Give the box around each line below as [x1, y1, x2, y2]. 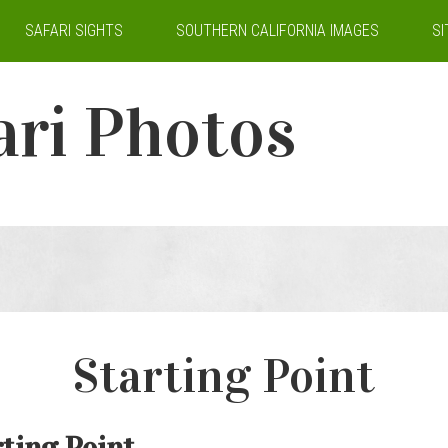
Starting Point [73, 347, 375, 405]
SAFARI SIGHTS [25, 21, 123, 40]
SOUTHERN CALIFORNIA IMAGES [176, 21, 379, 40]
